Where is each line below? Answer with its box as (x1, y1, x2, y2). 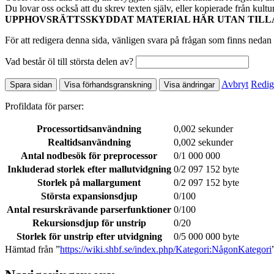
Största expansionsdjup (40, 190, 138, 201)
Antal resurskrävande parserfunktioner (7, 204, 171, 215)
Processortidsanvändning (37, 123, 141, 134)
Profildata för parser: (5, 100, 84, 111)
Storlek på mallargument (37, 177, 141, 188)
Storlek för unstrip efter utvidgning (16, 231, 162, 242)
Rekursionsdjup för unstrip (32, 217, 146, 228)
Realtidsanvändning (47, 136, 131, 147)
